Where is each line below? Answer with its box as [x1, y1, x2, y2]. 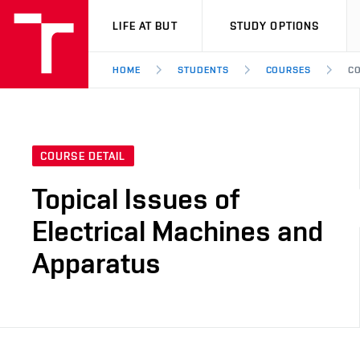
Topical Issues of [32, 182, 239, 216]
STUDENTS [177, 64, 229, 76]
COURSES [265, 64, 312, 76]
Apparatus [32, 246, 161, 280]
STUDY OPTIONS [229, 19, 320, 32]
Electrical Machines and [32, 214, 323, 248]
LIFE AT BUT [112, 19, 178, 32]
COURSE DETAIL [40, 149, 126, 163]
